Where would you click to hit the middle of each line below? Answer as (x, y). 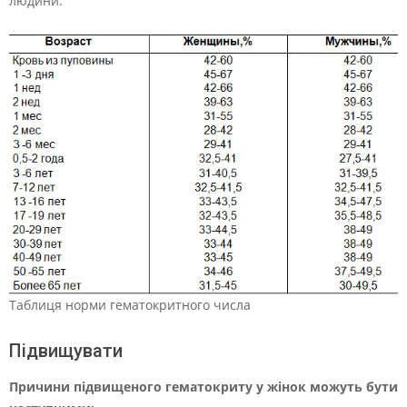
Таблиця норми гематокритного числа (130, 305)
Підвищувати (66, 351)
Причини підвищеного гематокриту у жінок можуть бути (203, 387)
